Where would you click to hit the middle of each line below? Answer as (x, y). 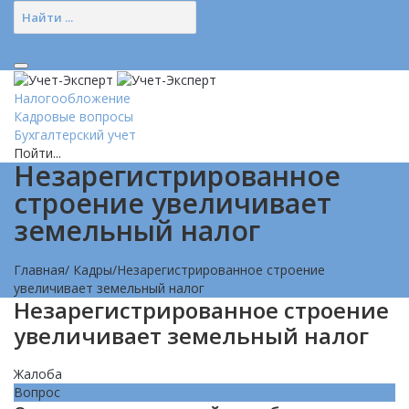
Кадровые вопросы (73, 117)
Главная (39, 270)
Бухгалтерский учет (75, 135)
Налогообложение (72, 99)
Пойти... (37, 153)
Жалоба (38, 374)
